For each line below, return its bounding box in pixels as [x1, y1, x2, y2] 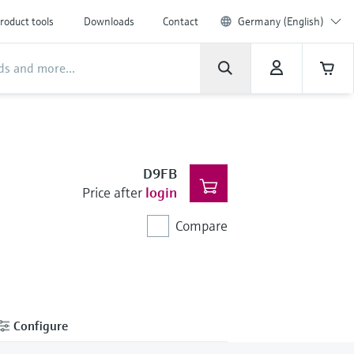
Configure [10, 317, 68, 333]
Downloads [84, 14, 134, 28]
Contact [163, 14, 198, 28]
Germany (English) [238, 14, 324, 28]
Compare [175, 217, 228, 235]
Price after [81, 183, 142, 201]
